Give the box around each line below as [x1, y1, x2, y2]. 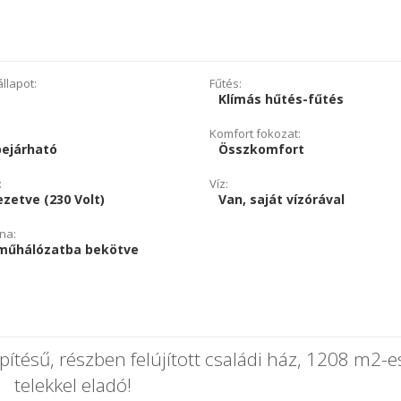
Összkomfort [218, 141, 304, 158]
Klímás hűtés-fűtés [218, 90, 344, 107]
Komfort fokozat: [209, 125, 301, 141]
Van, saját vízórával [218, 191, 345, 208]
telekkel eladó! [14, 372, 132, 397]
